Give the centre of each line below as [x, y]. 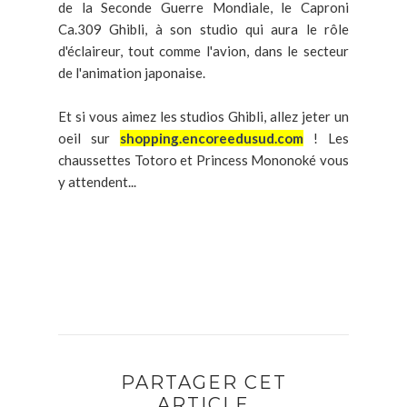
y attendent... [97, 182]
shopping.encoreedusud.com [212, 139]
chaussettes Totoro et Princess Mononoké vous [203, 160]
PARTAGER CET [203, 383]
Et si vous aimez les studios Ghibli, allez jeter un [203, 117]
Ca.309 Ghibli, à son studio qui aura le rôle [203, 30]
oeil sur [89, 139]
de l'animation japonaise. [132, 73]
